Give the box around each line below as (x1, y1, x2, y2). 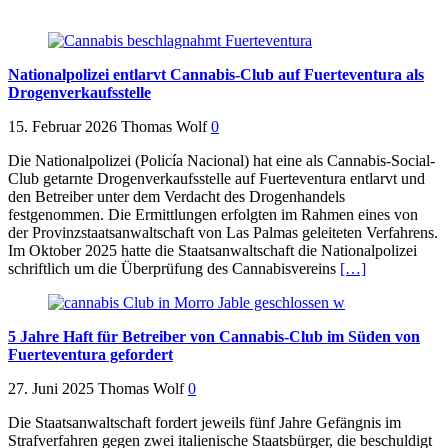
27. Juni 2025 (8, 380, 94, 398)
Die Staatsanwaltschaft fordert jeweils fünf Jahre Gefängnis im (8, 414, 401, 432)
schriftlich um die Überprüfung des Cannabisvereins (8, 260, 340, 278)
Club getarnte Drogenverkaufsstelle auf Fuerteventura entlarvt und (8, 170, 425, 188)
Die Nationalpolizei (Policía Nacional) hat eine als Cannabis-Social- (8, 152, 435, 170)
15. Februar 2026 (8, 118, 117, 136)
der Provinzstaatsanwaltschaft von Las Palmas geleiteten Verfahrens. (8, 224, 438, 242)
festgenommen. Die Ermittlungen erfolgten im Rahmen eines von (8, 206, 418, 224)
